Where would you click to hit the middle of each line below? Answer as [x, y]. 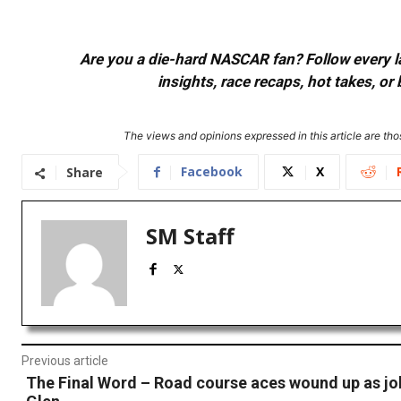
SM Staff [190, 236]
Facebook [212, 172]
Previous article [65, 361]
